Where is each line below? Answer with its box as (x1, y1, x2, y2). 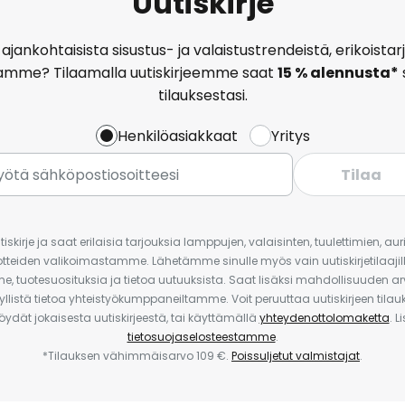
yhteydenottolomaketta (259, 310, 390, 325)
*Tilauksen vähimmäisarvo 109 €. (42, 348, 231, 363)
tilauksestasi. (157, 84, 248, 106)
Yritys (270, 125, 310, 146)
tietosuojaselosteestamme (127, 329, 276, 344)
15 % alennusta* (277, 61, 399, 83)
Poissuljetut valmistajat (231, 348, 360, 363)
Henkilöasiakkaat (117, 125, 238, 146)
